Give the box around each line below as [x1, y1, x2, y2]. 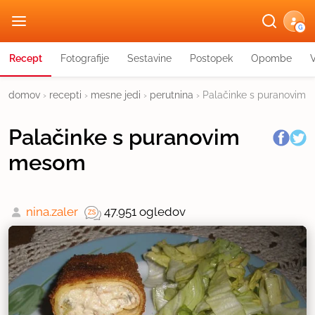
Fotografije [60, 53, 109, 64]
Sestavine [127, 53, 172, 64]
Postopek [190, 53, 233, 64]
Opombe [251, 53, 292, 64]
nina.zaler [26, 205, 78, 219]
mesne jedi [91, 89, 141, 101]
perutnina [150, 89, 193, 101]
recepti [49, 89, 82, 101]
